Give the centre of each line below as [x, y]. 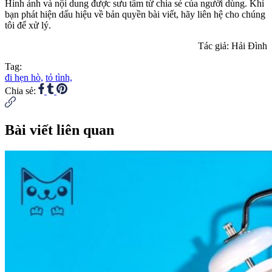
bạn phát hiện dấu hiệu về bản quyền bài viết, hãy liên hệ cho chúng [135, 15]
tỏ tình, [59, 78]
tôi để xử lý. [28, 25]
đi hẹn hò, [24, 78]
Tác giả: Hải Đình [233, 46]
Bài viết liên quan [59, 130]
